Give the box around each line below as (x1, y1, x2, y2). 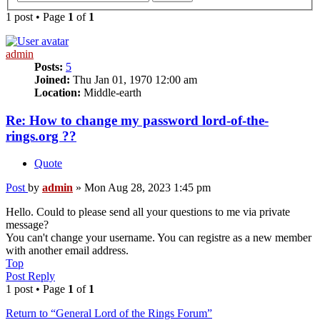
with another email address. (6, 244, 129, 257)
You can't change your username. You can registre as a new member (6, 231, 311, 244)
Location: (34, 86, 81, 99)
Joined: (34, 73, 70, 86)
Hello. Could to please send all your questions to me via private (6, 206, 290, 219)
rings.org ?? (6, 128, 76, 144)
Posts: (34, 60, 63, 73)
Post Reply (6, 270, 55, 283)
